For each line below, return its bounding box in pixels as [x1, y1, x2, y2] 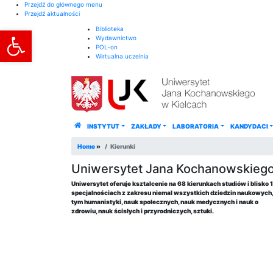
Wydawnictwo [96, 34, 136, 41]
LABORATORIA [172, 122, 219, 130]
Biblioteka [96, 25, 124, 32]
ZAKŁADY [130, 122, 161, 130]
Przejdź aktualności [24, 10, 80, 17]
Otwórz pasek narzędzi [5, 24, 218, 48]
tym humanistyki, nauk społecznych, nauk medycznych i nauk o [71, 198, 258, 205]
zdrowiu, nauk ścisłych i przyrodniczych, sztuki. [71, 207, 214, 214]
